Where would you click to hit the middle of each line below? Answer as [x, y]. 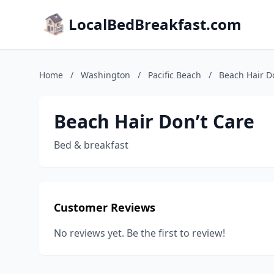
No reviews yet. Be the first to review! [139, 233]
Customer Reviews [105, 207]
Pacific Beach [175, 75]
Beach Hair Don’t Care [154, 121]
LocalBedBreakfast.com [155, 24]
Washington [106, 75]
